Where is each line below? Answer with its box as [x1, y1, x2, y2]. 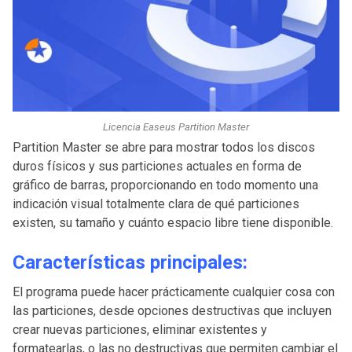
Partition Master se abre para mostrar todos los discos [13, 139, 315, 155]
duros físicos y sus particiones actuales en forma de [13, 158, 302, 174]
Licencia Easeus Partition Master [103, 120, 249, 133]
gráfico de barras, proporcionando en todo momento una [13, 177, 318, 192]
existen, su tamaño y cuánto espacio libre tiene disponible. [13, 214, 333, 230]
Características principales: [13, 251, 247, 273]
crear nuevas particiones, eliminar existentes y [13, 321, 267, 337]
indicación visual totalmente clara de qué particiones [13, 196, 299, 211]
